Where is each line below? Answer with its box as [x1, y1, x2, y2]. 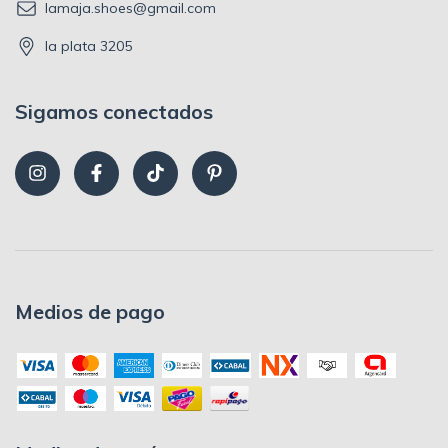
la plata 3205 [45, 37, 132, 56]
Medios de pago [15, 299, 165, 325]
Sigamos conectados [15, 99, 213, 125]
